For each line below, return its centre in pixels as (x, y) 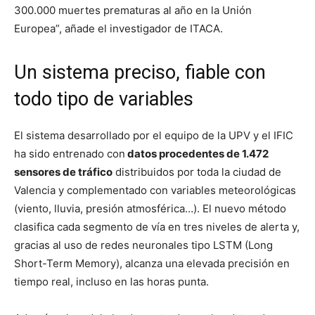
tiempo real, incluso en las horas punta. (111, 281)
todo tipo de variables (104, 99)
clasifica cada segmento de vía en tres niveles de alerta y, (157, 226)
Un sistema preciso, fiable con (140, 72)
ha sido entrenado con (70, 153)
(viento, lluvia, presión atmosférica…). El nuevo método (150, 208)
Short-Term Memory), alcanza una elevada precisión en (152, 263)
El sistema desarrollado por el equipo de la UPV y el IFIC (154, 135)
